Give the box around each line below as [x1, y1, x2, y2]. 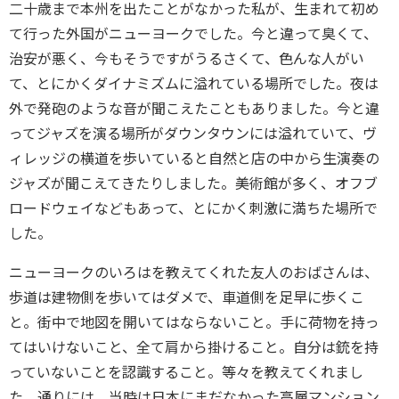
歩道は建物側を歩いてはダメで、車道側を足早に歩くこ [9, 288, 364, 307]
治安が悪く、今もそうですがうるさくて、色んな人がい [9, 49, 364, 69]
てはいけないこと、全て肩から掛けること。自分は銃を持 [9, 338, 379, 357]
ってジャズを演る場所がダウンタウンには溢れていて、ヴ [9, 124, 377, 143]
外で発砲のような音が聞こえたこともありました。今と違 [9, 99, 379, 118]
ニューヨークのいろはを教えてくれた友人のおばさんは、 [9, 263, 379, 282]
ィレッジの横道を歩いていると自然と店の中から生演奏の [9, 149, 379, 168]
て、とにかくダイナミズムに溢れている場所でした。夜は [9, 74, 379, 94]
